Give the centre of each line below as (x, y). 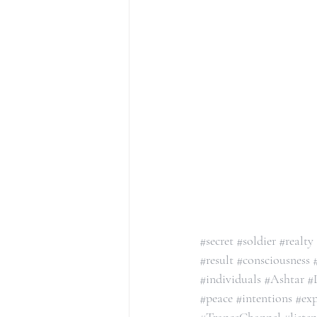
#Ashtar (284, 279)
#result (217, 260)
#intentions (264, 298)
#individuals (230, 279)
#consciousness (273, 260)
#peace (216, 298)
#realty (296, 241)
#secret (217, 241)
